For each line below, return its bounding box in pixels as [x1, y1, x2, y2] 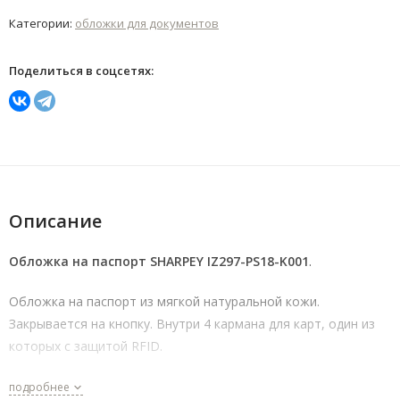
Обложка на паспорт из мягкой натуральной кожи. [9, 293, 320, 311]
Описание [9, 209, 102, 234]
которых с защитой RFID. [9, 337, 162, 355]
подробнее [9, 379, 72, 396]
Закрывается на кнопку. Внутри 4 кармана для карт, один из [9, 315, 375, 333]
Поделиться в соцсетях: [9, 62, 154, 79]
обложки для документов [75, 15, 219, 32]
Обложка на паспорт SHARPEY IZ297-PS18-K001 [9, 253, 309, 271]
